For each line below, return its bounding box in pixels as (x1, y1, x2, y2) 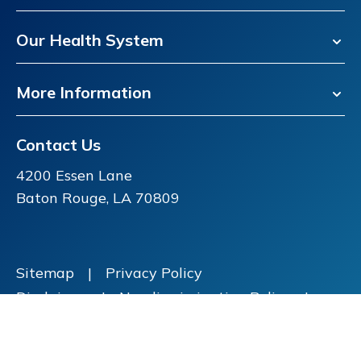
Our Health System (16, 30, 164, 51)
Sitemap (16, 263, 74, 283)
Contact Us (16, 135, 101, 156)
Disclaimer (16, 288, 88, 307)
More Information (16, 82, 151, 103)
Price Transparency (16, 312, 149, 331)
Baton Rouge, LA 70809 (16, 189, 180, 208)
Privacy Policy (106, 263, 202, 283)
